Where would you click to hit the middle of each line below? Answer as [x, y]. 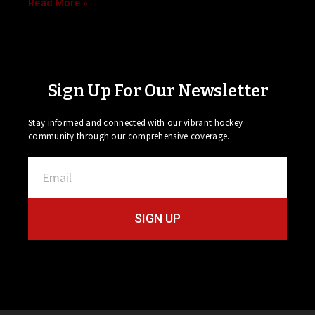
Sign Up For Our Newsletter [157, 90]
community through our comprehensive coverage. [129, 136]
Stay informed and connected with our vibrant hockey [136, 122]
